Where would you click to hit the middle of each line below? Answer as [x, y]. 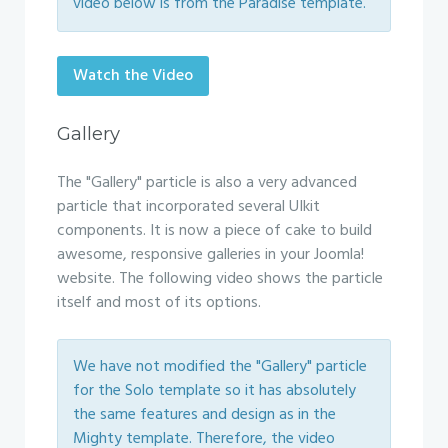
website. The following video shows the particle [220, 279]
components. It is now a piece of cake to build [214, 231]
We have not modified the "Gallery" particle [220, 367]
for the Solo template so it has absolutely [214, 391]
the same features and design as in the [204, 415]
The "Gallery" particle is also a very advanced [207, 183]
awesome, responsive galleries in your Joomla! [210, 255]
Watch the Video [133, 76]
